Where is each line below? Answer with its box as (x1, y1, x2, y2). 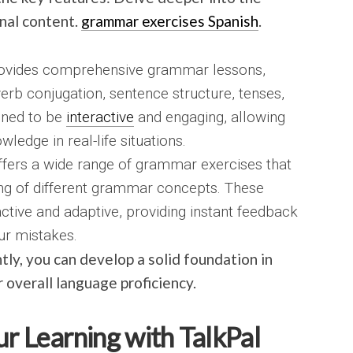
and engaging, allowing (134, 108, 285, 126)
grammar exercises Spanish (81, 12, 258, 30)
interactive (66, 108, 134, 126)
